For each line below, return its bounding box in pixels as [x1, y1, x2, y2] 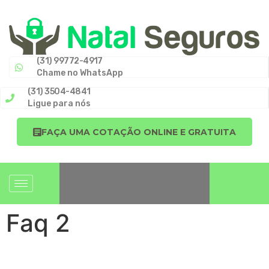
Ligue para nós [28, 98, 91, 109]
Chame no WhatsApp [37, 67, 123, 78]
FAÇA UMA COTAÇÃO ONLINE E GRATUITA [41, 126, 236, 138]
